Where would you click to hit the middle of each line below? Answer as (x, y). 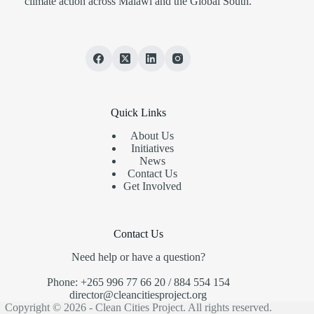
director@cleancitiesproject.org (138, 295)
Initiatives (152, 149)
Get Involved (152, 186)
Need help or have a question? (138, 257)
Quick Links (138, 113)
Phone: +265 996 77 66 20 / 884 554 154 (138, 282)
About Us (152, 136)
